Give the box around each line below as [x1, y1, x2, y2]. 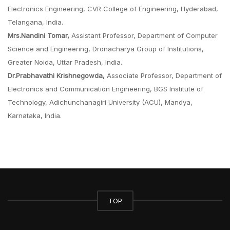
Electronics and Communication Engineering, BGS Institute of [8, 85, 203, 93]
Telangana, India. [8, 18, 63, 27]
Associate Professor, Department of [105, 71, 222, 80]
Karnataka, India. [8, 111, 62, 120]
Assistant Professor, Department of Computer [69, 31, 218, 40]
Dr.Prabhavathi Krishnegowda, [8, 71, 105, 80]
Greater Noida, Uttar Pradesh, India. [8, 58, 122, 67]
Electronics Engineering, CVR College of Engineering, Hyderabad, [8, 5, 218, 13]
